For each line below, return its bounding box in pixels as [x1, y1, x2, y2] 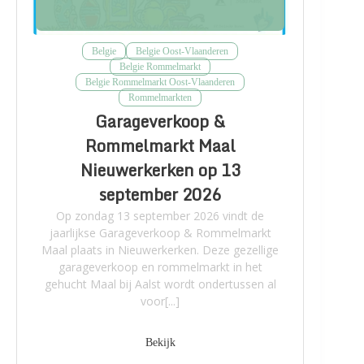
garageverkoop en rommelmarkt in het [58, 258, 262, 275]
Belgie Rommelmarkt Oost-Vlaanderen [85, 76, 236, 88]
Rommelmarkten [128, 91, 193, 103]
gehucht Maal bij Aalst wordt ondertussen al [44, 275, 276, 292]
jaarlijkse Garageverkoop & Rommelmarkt [49, 224, 271, 240]
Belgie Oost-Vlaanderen [136, 45, 229, 57]
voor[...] [141, 292, 180, 309]
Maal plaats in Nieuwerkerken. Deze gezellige [41, 241, 279, 258]
